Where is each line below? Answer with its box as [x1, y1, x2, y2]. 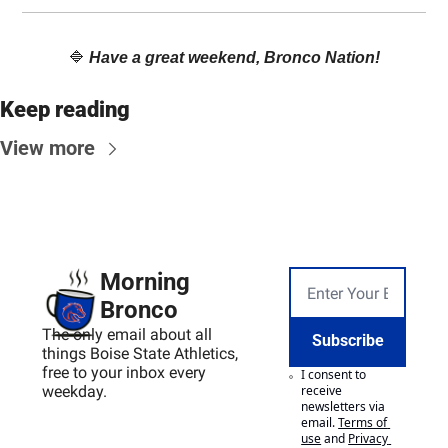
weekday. [42, 382, 107, 402]
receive [301, 382, 343, 400]
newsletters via [301, 398, 386, 416]
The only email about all [42, 325, 212, 345]
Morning [100, 268, 190, 297]
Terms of [338, 414, 388, 432]
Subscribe [311, 331, 384, 351]
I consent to [301, 366, 367, 384]
